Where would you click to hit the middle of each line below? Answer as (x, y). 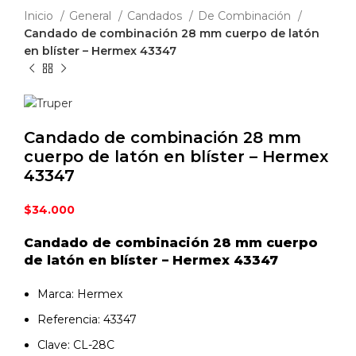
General (92, 16)
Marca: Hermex (80, 294)
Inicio (40, 16)
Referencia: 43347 (87, 319)
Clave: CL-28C (76, 344)
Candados (156, 16)
